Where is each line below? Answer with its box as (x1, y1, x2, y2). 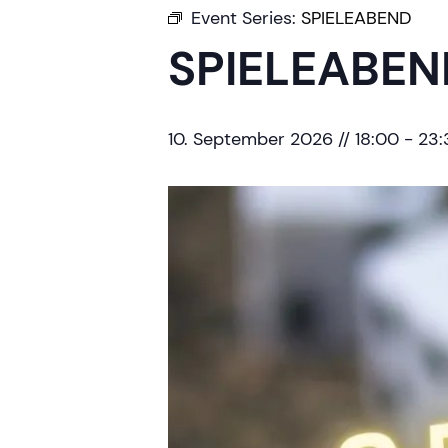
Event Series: (191, 6, 301, 30)
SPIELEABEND (301, 6, 412, 30)
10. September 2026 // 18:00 (168, 127, 399, 151)
